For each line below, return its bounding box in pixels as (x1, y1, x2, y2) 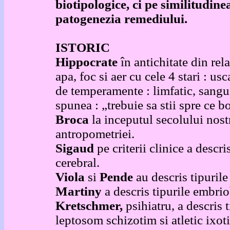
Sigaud (55, 141, 97, 155)
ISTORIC (55, 41, 110, 54)
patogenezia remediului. (55, 12, 187, 26)
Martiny (55, 184, 102, 198)
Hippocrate (55, 55, 118, 69)
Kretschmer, (55, 199, 126, 213)
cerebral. (55, 156, 100, 169)
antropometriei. (55, 127, 135, 141)
